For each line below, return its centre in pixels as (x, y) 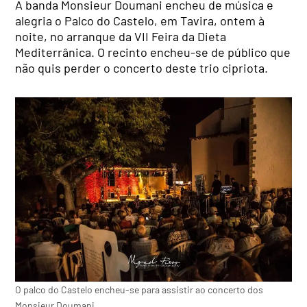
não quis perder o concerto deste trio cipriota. (142, 67)
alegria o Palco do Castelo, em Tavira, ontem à (140, 20)
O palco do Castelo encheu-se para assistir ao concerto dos (139, 289)
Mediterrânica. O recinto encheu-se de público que (153, 52)
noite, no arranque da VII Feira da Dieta (121, 36)
